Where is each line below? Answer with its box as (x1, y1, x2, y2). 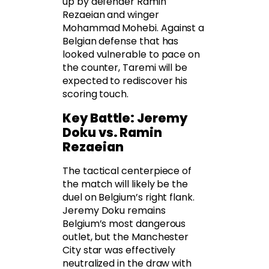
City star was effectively (62, 243, 176, 258)
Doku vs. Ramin (62, 124, 163, 142)
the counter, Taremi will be (62, 61, 188, 75)
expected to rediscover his (62, 74, 188, 88)
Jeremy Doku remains (62, 204, 166, 218)
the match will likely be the (62, 177, 189, 192)
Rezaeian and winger (62, 8, 159, 22)
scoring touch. (62, 87, 129, 101)
